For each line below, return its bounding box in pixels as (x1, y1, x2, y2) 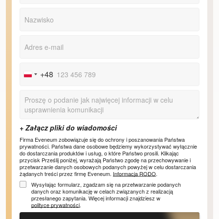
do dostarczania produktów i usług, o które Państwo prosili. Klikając (20, 149, 179, 157)
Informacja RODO (113, 170, 156, 178)
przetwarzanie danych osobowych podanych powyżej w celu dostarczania (20, 163, 197, 171)
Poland (28, 70, 53, 82)
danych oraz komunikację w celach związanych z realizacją (31, 187, 174, 196)
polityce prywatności (31, 201, 80, 209)
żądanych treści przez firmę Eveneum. (20, 170, 113, 178)
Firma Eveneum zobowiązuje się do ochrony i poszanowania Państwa (20, 135, 185, 144)
